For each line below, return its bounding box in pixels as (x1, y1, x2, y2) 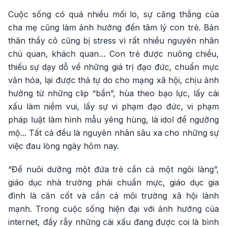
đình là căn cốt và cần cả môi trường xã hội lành (8, 190, 219, 201)
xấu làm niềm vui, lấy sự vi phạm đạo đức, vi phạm (8, 101, 219, 111)
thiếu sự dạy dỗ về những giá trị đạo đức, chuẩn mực (8, 61, 219, 72)
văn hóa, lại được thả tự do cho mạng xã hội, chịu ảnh (8, 74, 219, 85)
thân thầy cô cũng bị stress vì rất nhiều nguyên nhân (8, 35, 219, 46)
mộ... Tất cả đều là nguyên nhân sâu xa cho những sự (8, 127, 219, 138)
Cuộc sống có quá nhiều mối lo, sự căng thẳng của (8, 9, 219, 19)
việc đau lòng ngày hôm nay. (8, 140, 119, 151)
